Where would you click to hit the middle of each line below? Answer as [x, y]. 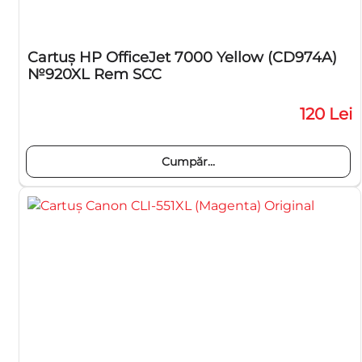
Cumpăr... [188, 162]
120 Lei [326, 114]
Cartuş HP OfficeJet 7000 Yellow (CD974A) [182, 57]
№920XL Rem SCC [95, 74]
